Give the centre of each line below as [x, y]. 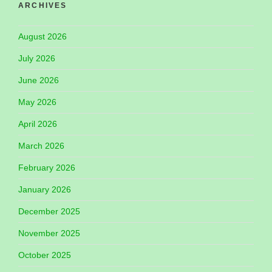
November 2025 [49, 233]
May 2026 [37, 102]
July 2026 [37, 58]
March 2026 [41, 145]
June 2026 [39, 80]
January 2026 [45, 189]
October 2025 [45, 255]
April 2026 [38, 124]
